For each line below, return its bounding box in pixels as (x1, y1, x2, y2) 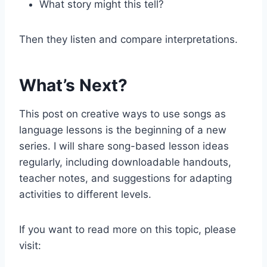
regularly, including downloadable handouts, (19, 156, 231, 168)
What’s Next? (19, 74, 128, 95)
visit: (19, 239, 41, 252)
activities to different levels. (19, 188, 151, 200)
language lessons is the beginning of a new (19, 123, 226, 136)
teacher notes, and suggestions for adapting (19, 172, 232, 184)
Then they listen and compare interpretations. (19, 33, 238, 45)
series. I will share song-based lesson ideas (19, 139, 229, 152)
